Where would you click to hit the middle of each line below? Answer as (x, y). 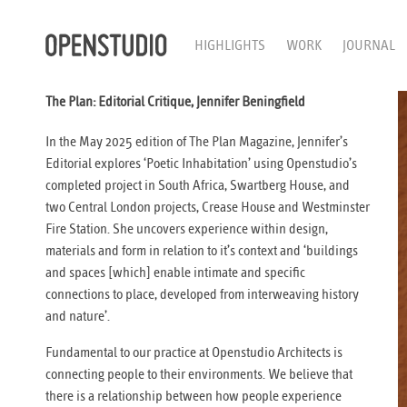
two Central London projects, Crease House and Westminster (208, 207)
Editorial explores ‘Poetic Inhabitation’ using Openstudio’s (201, 164)
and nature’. (78, 316)
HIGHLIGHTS (230, 45)
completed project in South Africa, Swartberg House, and (198, 185)
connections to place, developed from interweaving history (202, 294)
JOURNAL (369, 45)
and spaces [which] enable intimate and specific (175, 273)
